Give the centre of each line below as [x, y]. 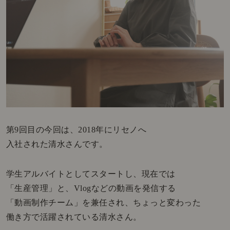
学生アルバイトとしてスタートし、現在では [91, 174]
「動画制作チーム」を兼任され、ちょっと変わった [103, 202]
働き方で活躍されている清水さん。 [74, 217]
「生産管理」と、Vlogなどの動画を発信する [91, 188]
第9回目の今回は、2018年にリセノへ [76, 129]
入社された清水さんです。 [57, 144]
